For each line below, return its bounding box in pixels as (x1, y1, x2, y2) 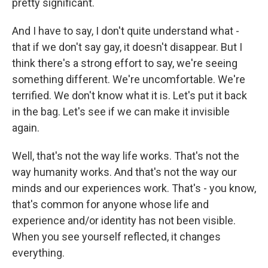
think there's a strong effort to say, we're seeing (12, 57, 237, 69)
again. (12, 121, 39, 134)
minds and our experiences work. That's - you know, (12, 182, 256, 194)
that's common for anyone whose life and (12, 198, 209, 211)
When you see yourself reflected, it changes (12, 230, 221, 243)
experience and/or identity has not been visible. (12, 214, 236, 227)
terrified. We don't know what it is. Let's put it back (12, 89, 247, 102)
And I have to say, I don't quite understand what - (12, 25, 239, 37)
